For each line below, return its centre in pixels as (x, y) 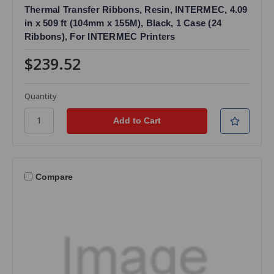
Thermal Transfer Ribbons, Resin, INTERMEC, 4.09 (136, 9)
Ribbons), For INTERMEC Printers (100, 36)
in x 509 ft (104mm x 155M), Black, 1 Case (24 (123, 23)
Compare (54, 177)
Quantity (40, 96)
